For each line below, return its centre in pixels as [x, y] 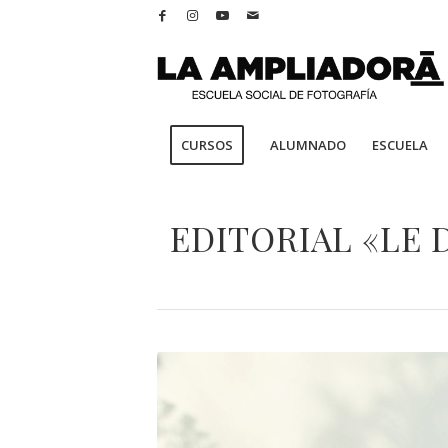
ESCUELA [400, 145]
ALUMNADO [308, 145]
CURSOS [207, 145]
